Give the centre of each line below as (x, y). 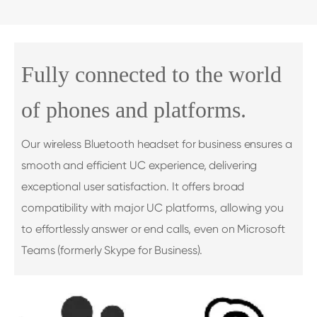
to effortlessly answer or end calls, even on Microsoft (153, 229)
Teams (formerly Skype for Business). (112, 250)
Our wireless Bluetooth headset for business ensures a (157, 144)
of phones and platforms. (134, 109)
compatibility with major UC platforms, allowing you (152, 207)
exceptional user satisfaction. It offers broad (133, 186)
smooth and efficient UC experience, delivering (139, 165)
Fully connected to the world (151, 74)
